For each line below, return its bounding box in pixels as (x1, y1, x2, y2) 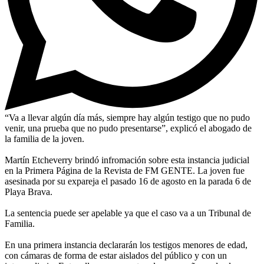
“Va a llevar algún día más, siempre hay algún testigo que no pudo (5, 112, 250, 123)
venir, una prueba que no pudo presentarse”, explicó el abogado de (5, 123, 252, 133)
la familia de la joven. (5, 133, 84, 144)
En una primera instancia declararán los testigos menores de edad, (5, 239, 247, 250)
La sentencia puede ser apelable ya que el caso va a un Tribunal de (5, 207, 251, 218)
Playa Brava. (5, 186, 52, 197)
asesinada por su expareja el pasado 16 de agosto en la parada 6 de (5, 176, 251, 186)
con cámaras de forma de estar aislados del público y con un (5, 250, 227, 260)
